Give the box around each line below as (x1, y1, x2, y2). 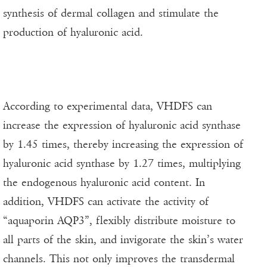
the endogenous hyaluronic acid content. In (3, 176, 205, 190)
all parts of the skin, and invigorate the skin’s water (3, 233, 243, 247)
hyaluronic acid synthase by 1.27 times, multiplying (3, 157, 241, 170)
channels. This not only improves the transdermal (3, 252, 235, 266)
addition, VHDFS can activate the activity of (3, 195, 209, 209)
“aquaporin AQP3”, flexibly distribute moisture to (3, 214, 235, 228)
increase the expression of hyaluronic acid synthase (3, 119, 241, 132)
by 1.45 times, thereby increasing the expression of (3, 138, 243, 151)
